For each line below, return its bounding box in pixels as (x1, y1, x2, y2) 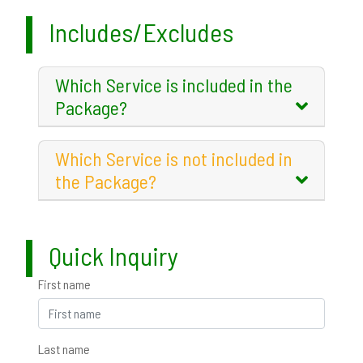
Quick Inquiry (49, 239, 178, 271)
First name (38, 275, 91, 292)
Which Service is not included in (55, 146, 293, 170)
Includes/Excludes (49, 15, 233, 47)
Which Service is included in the (55, 72, 293, 96)
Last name (38, 340, 90, 357)
